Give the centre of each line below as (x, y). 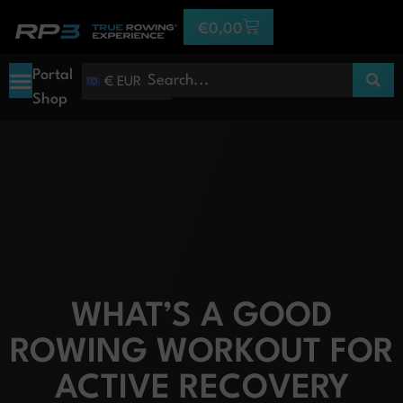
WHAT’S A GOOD (201, 317)
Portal (52, 75)
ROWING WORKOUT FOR (201, 353)
